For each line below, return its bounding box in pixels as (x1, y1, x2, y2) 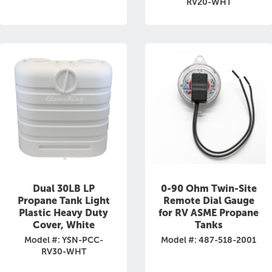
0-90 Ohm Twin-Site (160, 183, 257, 194)
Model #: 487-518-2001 (161, 235, 256, 245)
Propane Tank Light (17, 195, 110, 206)
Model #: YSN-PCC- (24, 235, 103, 245)
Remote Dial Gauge (163, 195, 254, 206)
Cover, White (32, 219, 95, 231)
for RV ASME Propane (158, 207, 259, 219)
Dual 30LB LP (32, 183, 95, 194)
